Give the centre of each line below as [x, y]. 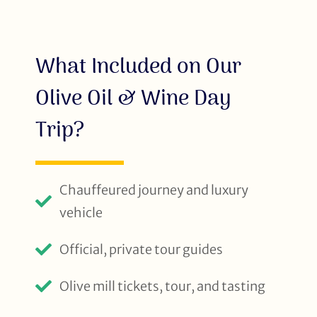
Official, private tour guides [141, 249]
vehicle [81, 212]
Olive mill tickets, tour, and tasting [162, 286]
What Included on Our [138, 66]
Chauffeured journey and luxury [154, 190]
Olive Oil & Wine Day [133, 98]
